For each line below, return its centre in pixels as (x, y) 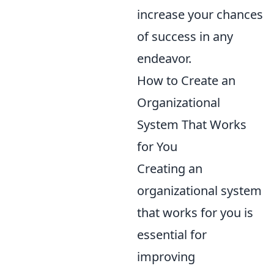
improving (166, 256)
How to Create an (186, 80)
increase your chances (200, 14)
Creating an (170, 168)
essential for (172, 234)
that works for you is (195, 212)
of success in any (185, 36)
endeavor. (164, 58)
